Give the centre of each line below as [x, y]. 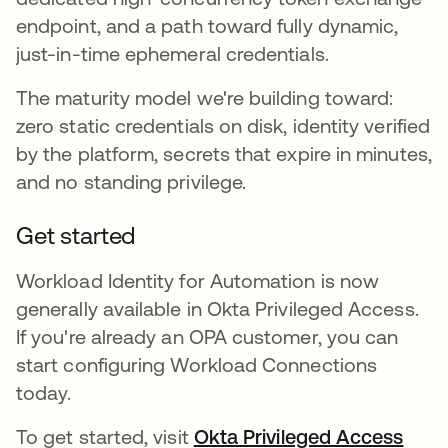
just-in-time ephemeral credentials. [172, 53]
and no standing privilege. [131, 181]
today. [44, 392]
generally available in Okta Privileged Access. [217, 308]
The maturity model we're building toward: [205, 97]
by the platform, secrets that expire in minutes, [224, 153]
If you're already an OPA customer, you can [207, 336]
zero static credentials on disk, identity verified [223, 125]
